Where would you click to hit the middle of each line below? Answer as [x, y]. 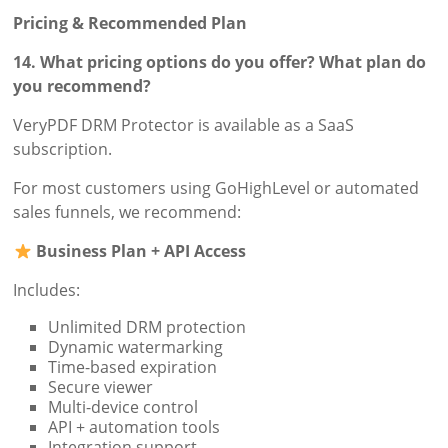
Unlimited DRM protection [147, 327]
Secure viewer [101, 387]
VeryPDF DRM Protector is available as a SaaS [184, 125]
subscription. [63, 149]
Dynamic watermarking [136, 347]
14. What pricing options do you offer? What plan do [220, 62]
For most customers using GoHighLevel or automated [216, 188]
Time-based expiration [133, 367]
